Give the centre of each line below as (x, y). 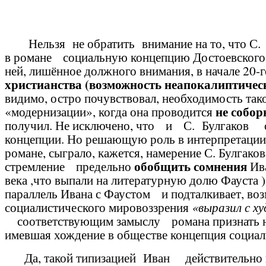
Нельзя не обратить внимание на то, (116, 43)
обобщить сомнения (191, 166)
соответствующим (65, 221)
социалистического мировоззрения (97, 207)
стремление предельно (69, 166)
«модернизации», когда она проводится (110, 111)
